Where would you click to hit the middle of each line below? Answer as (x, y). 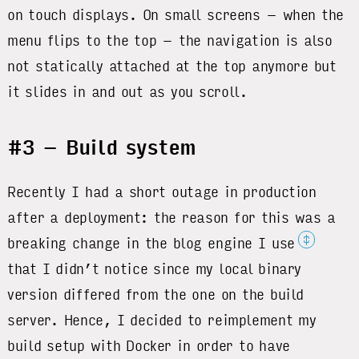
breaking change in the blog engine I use (151, 244)
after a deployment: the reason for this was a (171, 218)
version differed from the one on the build (156, 295)
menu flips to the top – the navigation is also (170, 40)
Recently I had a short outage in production (162, 193)
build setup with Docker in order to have (149, 347)
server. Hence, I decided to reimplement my (162, 321)
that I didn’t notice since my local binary (155, 270)
